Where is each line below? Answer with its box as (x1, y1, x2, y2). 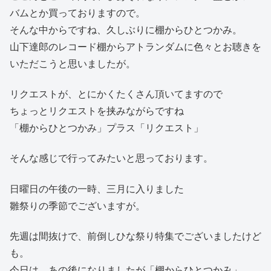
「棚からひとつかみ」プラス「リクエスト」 (10, 123, 203, 134)
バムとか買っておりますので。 (10, 7, 145, 18)
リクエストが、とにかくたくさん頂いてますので (10, 89, 223, 100)
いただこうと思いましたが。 (10, 58, 135, 69)
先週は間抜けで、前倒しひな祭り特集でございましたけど (10, 231, 261, 242)
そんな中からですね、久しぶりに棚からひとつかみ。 (10, 24, 242, 35)
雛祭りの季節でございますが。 (10, 200, 145, 211)
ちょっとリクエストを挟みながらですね (10, 106, 184, 117)
